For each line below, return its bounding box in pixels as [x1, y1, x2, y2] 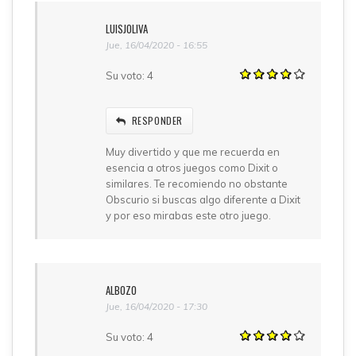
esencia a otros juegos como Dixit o [106, 161, 278, 174]
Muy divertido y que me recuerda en [106, 145, 280, 158]
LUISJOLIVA [106, 20, 148, 37]
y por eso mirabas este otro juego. [106, 208, 271, 222]
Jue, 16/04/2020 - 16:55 [106, 38, 207, 51]
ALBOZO [106, 281, 137, 298]
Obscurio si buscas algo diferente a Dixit [106, 192, 300, 206]
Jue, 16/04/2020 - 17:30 [106, 300, 207, 312]
